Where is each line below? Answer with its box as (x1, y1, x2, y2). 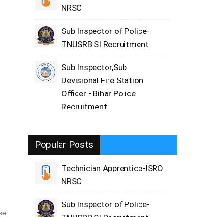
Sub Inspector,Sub (62, 62, 127, 72)
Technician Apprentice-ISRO (62, 163, 164, 173)
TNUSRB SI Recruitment (62, 39, 149, 49)
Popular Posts (35, 139, 93, 150)
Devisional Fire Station (62, 76, 144, 85)
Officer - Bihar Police (62, 89, 136, 98)
